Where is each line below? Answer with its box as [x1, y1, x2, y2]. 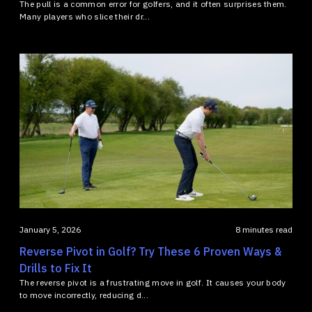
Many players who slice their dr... [19, 10, 150, 22]
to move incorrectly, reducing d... [19, 289, 148, 300]
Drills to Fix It [19, 260, 92, 275]
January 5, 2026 [19, 224, 81, 235]
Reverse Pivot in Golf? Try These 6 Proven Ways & [19, 244, 281, 258]
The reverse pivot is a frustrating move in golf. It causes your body [19, 276, 286, 288]
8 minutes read [235, 224, 292, 235]
